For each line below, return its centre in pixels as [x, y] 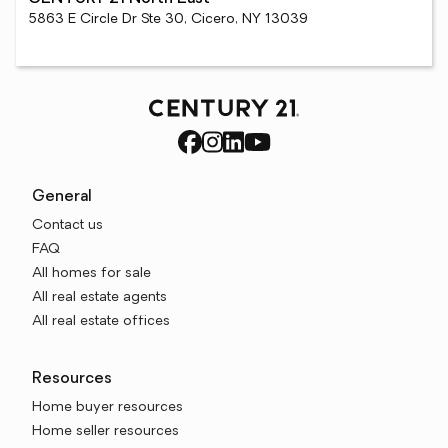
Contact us [67, 225]
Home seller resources [105, 431]
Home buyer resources [107, 407]
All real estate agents [99, 297]
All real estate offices [101, 321]
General [62, 197]
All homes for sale [91, 273]
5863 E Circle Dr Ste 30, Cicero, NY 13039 [168, 19]
